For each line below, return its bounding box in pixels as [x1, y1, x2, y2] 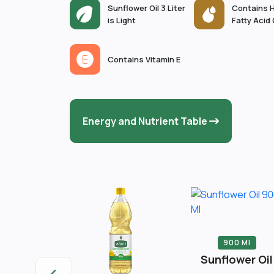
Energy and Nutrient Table [83, 114, 209, 128]
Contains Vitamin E [108, 54, 180, 65]
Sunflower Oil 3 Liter [108, 2, 185, 13]
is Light [108, 15, 136, 26]
